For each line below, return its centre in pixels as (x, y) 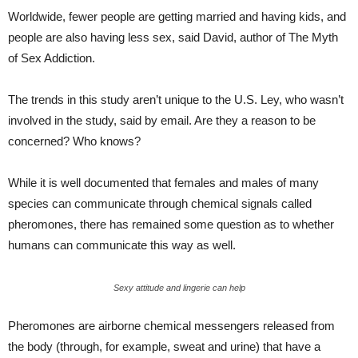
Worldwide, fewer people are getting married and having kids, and (177, 16)
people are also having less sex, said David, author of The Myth (173, 37)
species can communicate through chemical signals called (160, 203)
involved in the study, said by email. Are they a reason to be (162, 120)
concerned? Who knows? (74, 141)
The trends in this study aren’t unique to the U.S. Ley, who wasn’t (176, 99)
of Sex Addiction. (52, 58)
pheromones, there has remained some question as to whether (171, 224)
